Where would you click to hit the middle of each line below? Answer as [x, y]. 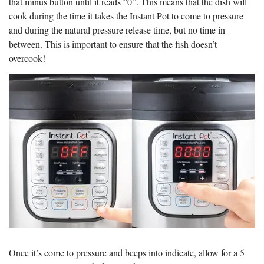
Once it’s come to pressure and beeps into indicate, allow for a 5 [127, 252]
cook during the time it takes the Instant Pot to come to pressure [126, 15]
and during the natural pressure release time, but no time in [117, 29]
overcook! [27, 58]
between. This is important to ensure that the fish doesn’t [113, 44]
